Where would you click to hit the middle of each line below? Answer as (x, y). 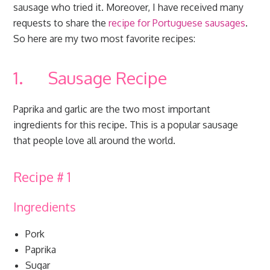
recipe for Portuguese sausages (177, 23)
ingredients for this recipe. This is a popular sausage (126, 125)
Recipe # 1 (42, 177)
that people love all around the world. (95, 140)
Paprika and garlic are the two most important (112, 109)
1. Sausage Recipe (90, 78)
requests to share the (61, 23)
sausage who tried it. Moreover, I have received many (129, 7)
